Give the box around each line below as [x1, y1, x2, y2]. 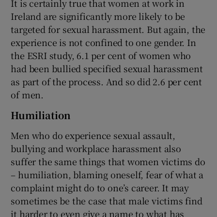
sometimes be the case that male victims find [11, 194, 202, 207]
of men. [11, 88, 44, 101]
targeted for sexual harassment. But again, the [11, 22, 206, 35]
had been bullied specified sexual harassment [11, 62, 203, 75]
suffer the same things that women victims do [11, 155, 205, 168]
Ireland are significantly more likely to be [11, 9, 185, 22]
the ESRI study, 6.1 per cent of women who [11, 48, 191, 62]
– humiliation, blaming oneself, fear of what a [11, 168, 204, 181]
